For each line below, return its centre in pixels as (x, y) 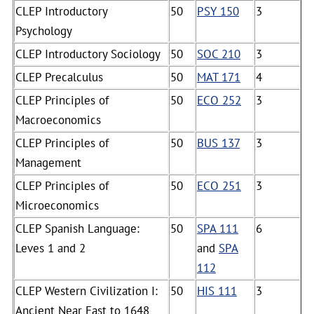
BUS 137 (218, 143)
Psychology (44, 31)
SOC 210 (219, 54)
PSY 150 (218, 11)
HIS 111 (217, 291)
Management (48, 163)
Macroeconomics (58, 120)
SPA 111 (218, 228)
